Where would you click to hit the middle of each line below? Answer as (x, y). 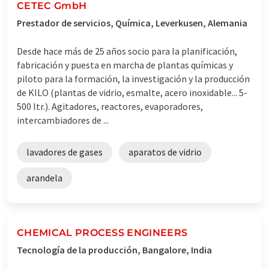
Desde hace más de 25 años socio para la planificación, (127, 51)
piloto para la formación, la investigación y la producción (133, 78)
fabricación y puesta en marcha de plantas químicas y (125, 65)
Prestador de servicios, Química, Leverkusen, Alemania (132, 23)
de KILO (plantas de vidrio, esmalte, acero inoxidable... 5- (132, 92)
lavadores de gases (65, 152)
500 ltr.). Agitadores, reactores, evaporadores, (110, 106)
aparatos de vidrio (165, 152)
